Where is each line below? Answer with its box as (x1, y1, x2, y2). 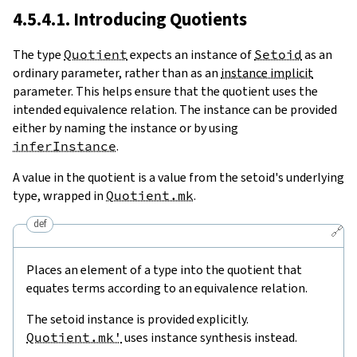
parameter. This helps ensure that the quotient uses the (13, 82, 318, 100)
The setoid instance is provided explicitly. (26, 310, 249, 328)
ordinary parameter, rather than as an (13, 64, 221, 81)
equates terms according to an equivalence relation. (26, 279, 308, 296)
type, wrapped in (13, 186, 106, 204)
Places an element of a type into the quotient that (26, 261, 302, 278)
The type (13, 45, 64, 63)
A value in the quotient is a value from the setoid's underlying (13, 168, 344, 186)
